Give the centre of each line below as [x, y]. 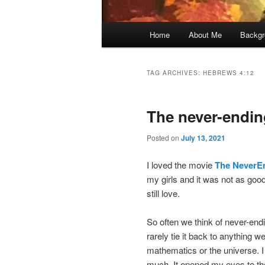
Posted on [164, 138]
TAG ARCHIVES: [175, 73]
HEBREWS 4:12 [229, 73]
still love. [163, 193]
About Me [205, 35]
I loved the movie [181, 164]
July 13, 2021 [203, 138]
